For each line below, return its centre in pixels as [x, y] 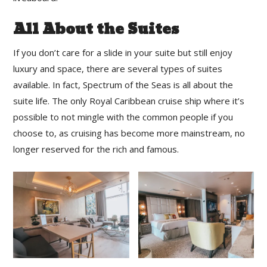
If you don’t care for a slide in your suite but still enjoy [123, 52]
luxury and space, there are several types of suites [118, 68]
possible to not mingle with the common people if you [123, 117]
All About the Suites [97, 29]
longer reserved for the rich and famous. [96, 149]
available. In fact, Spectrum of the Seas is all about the [123, 84]
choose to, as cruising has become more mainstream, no [129, 133]
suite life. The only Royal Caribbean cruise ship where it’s [129, 100]
